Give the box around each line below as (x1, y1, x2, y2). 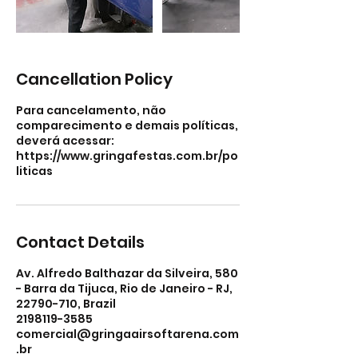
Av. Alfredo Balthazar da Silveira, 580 (16, 265, 238, 281)
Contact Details (16, 231, 145, 253)
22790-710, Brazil (16, 296, 116, 312)
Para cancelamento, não (16, 102, 166, 118)
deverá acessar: (16, 133, 114, 149)
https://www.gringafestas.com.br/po (16, 148, 238, 164)
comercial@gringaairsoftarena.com (16, 326, 239, 342)
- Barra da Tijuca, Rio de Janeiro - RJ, (16, 280, 233, 296)
